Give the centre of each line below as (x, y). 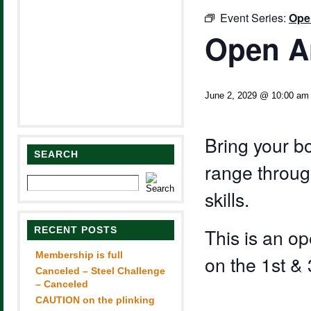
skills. (227, 199)
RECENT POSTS (75, 230)
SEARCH (56, 154)
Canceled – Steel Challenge (100, 271)
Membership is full (79, 255)
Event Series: (254, 18)
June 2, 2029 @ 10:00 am (257, 95)
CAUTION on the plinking (95, 300)
